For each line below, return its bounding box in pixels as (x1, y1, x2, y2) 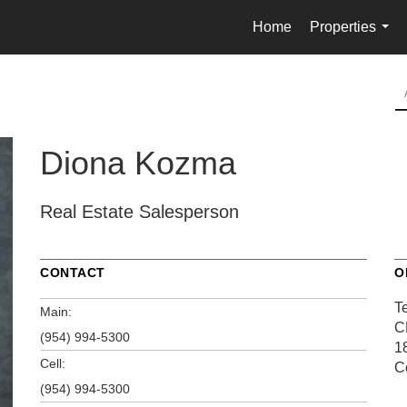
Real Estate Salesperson (40, 201, 239, 222)
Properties (310, 19, 376, 35)
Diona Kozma (40, 144, 236, 182)
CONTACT (40, 264, 105, 280)
